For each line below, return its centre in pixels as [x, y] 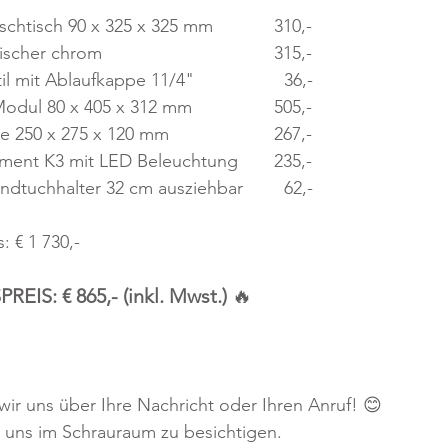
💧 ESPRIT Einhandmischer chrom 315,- [373, 52]
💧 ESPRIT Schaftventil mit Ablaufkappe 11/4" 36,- [293, 79]
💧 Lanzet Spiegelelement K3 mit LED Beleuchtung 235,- [293, 160]
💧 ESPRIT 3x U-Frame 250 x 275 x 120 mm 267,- [293, 133]
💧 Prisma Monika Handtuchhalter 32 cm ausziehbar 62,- [293, 187]
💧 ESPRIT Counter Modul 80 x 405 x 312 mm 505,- [293, 106]
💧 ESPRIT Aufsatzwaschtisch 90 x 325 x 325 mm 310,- [293, 25]
